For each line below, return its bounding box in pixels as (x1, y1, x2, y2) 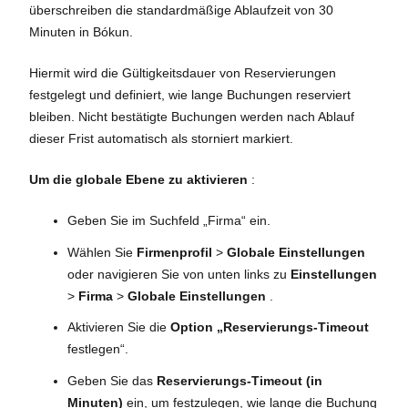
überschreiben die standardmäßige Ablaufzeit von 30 (29, 3, 333, 17)
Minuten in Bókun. (29, 25, 133, 39)
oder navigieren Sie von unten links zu (67, 266, 291, 281)
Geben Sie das (67, 372, 157, 388)
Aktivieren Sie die (67, 320, 170, 334)
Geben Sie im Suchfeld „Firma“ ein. (67, 213, 270, 228)
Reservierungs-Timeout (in (157, 372, 322, 388)
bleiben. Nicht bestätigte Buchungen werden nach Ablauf (29, 109, 354, 124)
